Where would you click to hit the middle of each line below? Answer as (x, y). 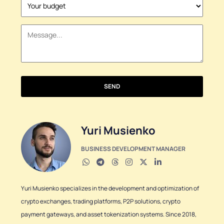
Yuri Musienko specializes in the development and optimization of (110, 188)
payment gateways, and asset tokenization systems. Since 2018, (109, 214)
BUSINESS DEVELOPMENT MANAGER (133, 148)
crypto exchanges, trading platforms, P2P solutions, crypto (101, 201)
